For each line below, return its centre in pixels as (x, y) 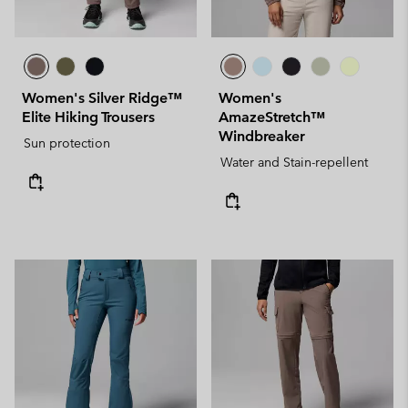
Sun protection (67, 143)
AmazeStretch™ (272, 117)
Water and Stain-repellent (294, 162)
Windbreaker (262, 136)
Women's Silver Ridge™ (102, 98)
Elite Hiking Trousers (88, 117)
